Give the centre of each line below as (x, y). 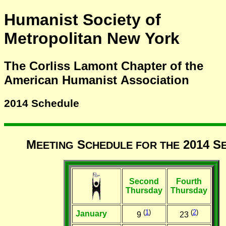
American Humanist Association (97, 80)
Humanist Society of (82, 20)
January (91, 213)
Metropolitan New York (92, 39)
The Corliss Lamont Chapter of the (104, 66)
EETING (55, 145)
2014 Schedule (42, 103)
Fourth (189, 181)
